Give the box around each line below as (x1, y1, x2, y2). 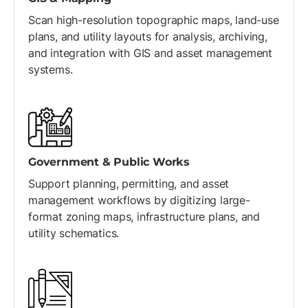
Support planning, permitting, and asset (28, 177, 230, 190)
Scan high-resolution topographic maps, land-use (28, 13, 279, 27)
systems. (28, 63, 73, 76)
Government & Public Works (28, 155, 190, 168)
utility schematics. (28, 226, 120, 240)
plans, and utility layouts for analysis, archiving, (28, 30, 267, 43)
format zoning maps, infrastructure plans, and (28, 210, 260, 223)
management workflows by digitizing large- (28, 193, 250, 207)
